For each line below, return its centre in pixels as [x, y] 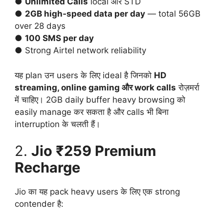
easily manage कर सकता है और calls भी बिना [92, 112]
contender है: [39, 204]
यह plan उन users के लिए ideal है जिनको [84, 75]
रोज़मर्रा [188, 87]
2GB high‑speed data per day [85, 14]
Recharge [47, 168]
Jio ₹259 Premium [94, 151]
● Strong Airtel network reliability [80, 51]
